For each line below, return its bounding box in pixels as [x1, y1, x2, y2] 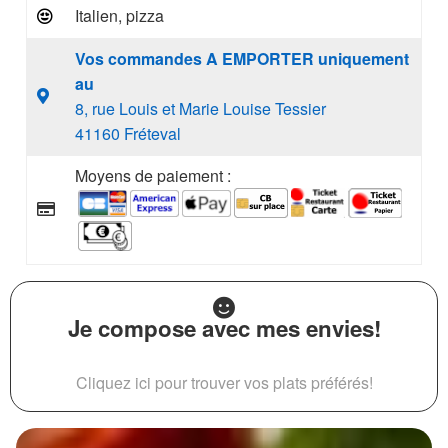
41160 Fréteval [75, 122, 181, 145]
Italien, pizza [75, 4, 164, 27]
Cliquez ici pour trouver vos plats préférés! [75, 371, 373, 394]
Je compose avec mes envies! [67, 312, 381, 344]
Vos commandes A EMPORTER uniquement [75, 47, 409, 70]
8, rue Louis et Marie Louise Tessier [75, 97, 326, 120]
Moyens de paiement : [75, 164, 231, 187]
